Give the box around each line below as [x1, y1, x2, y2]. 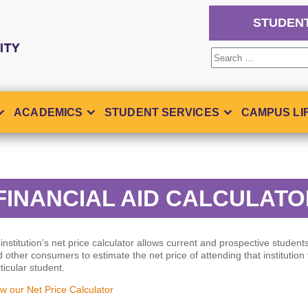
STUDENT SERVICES [104, 106, 219, 118]
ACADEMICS [14, 106, 83, 118]
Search [210, 49, 250, 63]
